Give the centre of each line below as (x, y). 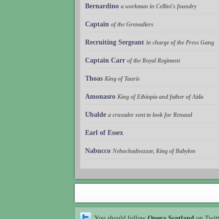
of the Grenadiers (132, 24)
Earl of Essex (104, 132)
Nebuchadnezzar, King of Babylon (154, 151)
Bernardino (102, 6)
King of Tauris (122, 78)
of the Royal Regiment (153, 60)
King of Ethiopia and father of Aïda (160, 97)
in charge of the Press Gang (180, 42)
